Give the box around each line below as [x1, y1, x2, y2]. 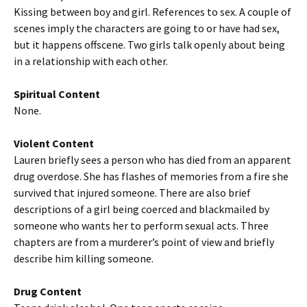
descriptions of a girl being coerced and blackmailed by [14, 202, 269, 216]
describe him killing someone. [14, 251, 153, 265]
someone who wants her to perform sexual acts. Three [14, 219, 269, 232]
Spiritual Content [14, 87, 100, 101]
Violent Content [14, 136, 94, 150]
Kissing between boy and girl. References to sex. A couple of [14, 5, 291, 19]
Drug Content [14, 284, 82, 298]
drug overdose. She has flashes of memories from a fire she [14, 169, 288, 183]
